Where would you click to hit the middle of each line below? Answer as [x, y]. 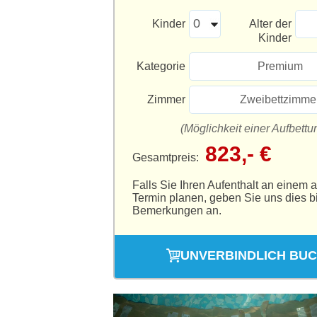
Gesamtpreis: [167, 157]
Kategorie [161, 66]
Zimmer [166, 99]
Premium [280, 66]
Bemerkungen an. [177, 210]
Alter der [270, 23]
